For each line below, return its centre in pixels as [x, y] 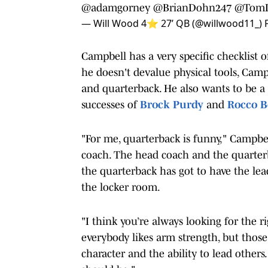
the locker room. [121, 187]
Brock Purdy [172, 104]
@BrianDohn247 [192, 7]
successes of [111, 104]
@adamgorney [116, 7]
